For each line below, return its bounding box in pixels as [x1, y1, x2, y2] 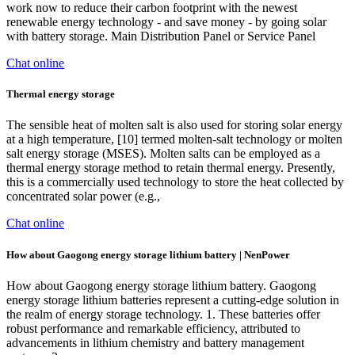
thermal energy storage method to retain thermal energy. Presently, [6, 161, 335, 175]
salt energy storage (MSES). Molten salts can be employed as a [6, 147, 320, 161]
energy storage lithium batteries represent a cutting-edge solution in [6, 292, 339, 307]
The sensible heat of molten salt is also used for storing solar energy [6, 118, 342, 132]
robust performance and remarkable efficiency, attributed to [6, 321, 300, 335]
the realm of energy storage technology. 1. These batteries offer [6, 307, 320, 321]
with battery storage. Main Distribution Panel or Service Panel [6, 29, 315, 44]
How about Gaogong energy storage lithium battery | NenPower [6, 248, 290, 261]
